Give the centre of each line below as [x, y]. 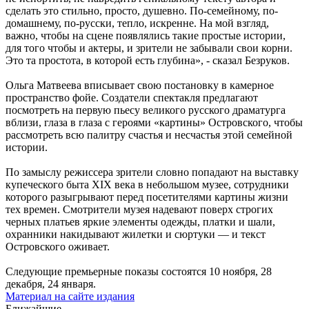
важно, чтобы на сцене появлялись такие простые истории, [146, 35]
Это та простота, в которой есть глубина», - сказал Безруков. [148, 60]
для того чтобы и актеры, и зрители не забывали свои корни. [149, 48]
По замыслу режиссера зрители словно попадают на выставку [152, 172]
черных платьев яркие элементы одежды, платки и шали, [140, 221]
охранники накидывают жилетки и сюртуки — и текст [136, 234]
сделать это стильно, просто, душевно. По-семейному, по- [142, 10]
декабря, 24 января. [51, 283]
